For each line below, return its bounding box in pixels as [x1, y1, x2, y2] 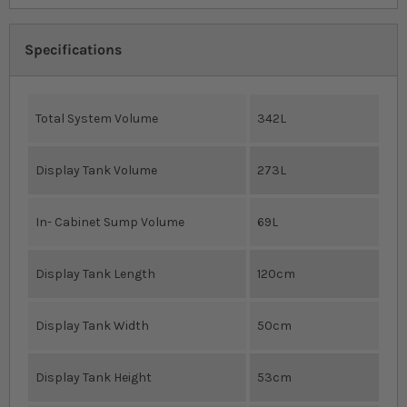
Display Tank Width [35, 318, 149, 334]
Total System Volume [35, 111, 158, 127]
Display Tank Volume [35, 163, 157, 179]
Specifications [25, 41, 122, 59]
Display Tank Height [35, 370, 152, 386]
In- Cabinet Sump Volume [35, 214, 184, 231]
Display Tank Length [35, 266, 155, 283]
